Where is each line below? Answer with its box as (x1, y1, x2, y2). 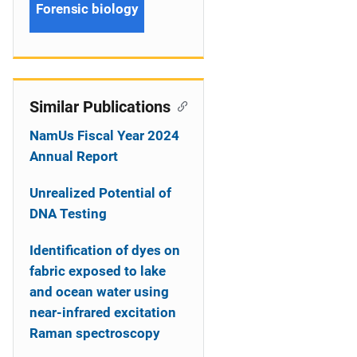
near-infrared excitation (29, 304, 176, 320)
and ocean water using (29, 284, 169, 300)
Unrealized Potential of (29, 185, 171, 201)
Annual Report (29, 148, 118, 164)
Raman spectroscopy (29, 325, 160, 341)
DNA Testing (29, 206, 107, 222)
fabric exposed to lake (29, 263, 166, 279)
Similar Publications (29, 97, 171, 116)
